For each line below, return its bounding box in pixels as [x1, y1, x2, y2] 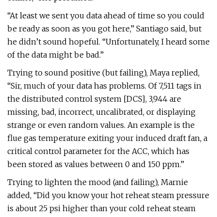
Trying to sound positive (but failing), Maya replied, [7, 68, 200, 77]
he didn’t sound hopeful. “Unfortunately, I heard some [7, 37, 210, 46]
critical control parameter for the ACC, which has [7, 146, 189, 156]
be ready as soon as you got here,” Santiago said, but [7, 24, 201, 33]
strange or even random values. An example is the [7, 120, 195, 130]
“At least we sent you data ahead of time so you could [7, 11, 204, 20]
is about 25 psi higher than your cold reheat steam [7, 203, 196, 213]
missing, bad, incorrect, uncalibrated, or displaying [7, 107, 196, 117]
